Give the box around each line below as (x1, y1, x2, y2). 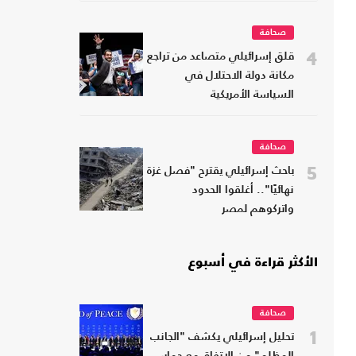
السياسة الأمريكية (211, 90, 294, 101)
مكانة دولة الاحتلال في (185, 71, 294, 82)
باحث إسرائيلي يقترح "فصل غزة (147, 166, 294, 177)
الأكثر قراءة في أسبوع (188, 257, 318, 270)
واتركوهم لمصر (222, 204, 294, 215)
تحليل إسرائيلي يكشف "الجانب (150, 332, 294, 343)
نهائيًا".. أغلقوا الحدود (192, 185, 294, 196)
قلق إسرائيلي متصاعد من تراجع (147, 52, 294, 63)
